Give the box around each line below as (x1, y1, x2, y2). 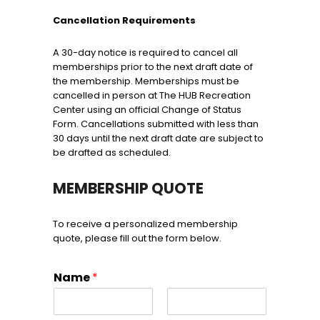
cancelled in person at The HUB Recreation (53, 89, 251, 103)
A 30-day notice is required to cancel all (53, 46, 238, 60)
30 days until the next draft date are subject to (53, 131, 264, 146)
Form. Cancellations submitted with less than (53, 117, 259, 131)
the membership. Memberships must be (53, 74, 239, 89)
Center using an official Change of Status (53, 103, 241, 117)
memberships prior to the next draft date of (53, 60, 253, 74)
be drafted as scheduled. (53, 146, 171, 160)
